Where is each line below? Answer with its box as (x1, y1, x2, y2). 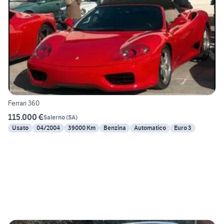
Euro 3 (174, 124, 191, 132)
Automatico (134, 124, 166, 132)
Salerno (43, 113, 65, 121)
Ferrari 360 (8, 98, 39, 108)
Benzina (103, 124, 126, 132)
